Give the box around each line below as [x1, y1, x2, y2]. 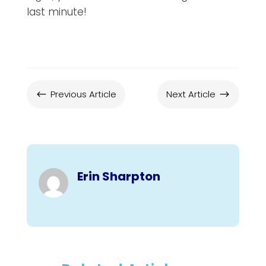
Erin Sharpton [77, 167, 160, 185]
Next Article [166, 87, 216, 100]
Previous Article [50, 87, 116, 100]
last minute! [26, 4, 87, 19]
